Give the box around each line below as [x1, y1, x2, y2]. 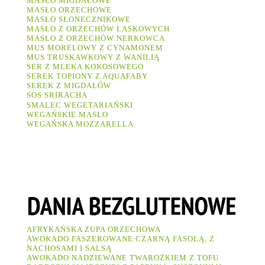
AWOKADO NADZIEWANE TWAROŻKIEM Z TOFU [27, 253, 219, 262]
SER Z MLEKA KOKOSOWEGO [27, 62, 146, 71]
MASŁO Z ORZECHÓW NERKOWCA [27, 33, 167, 43]
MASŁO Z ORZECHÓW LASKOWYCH [27, 24, 170, 33]
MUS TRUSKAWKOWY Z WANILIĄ [27, 52, 160, 62]
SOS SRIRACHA [27, 90, 90, 99]
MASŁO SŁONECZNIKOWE [27, 14, 133, 24]
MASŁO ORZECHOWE [27, 5, 112, 14]
